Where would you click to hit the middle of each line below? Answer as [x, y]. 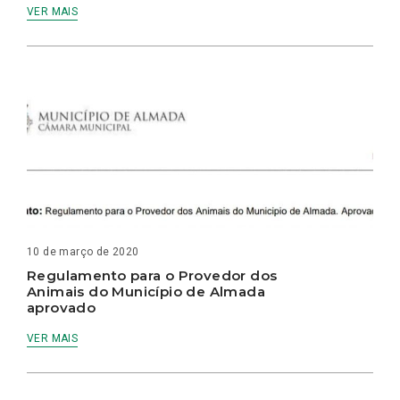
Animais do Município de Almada [146, 291]
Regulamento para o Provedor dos [152, 275]
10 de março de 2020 [83, 251]
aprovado [62, 307]
